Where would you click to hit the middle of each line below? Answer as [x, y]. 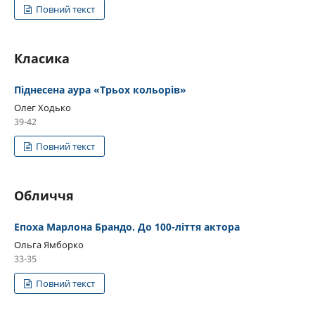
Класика [42, 58]
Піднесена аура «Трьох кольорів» [100, 89]
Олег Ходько [43, 107]
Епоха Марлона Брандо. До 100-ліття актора [127, 226]
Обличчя [44, 195]
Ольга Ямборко [49, 244]
